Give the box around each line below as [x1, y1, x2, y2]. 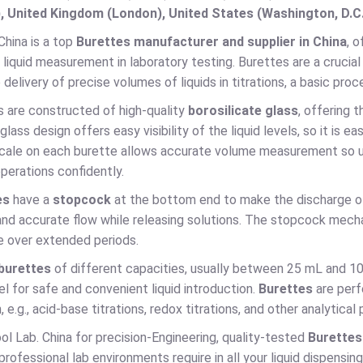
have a [13, 192, 53, 207]
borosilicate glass [188, 103, 298, 118]
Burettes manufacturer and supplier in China [76, 34, 347, 49]
